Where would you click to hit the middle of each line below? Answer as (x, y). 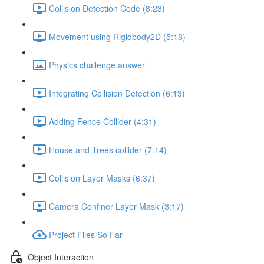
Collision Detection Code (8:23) (107, 8)
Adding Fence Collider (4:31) (103, 121)
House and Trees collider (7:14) (108, 149)
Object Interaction (61, 257)
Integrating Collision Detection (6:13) (117, 93)
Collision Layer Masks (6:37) (102, 178)
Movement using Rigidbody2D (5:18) (117, 36)
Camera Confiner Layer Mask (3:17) (116, 206)
